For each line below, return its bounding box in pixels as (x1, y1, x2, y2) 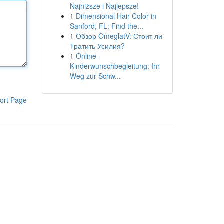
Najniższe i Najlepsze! (69, 1, 139, 11)
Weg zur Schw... (69, 71, 121, 81)
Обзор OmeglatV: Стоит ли (75, 31, 162, 41)
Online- (75, 51, 99, 61)
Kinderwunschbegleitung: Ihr (69, 61, 160, 71)
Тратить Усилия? (69, 41, 125, 51)
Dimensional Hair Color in (75, 11, 156, 21)
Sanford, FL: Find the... (69, 21, 143, 31)
